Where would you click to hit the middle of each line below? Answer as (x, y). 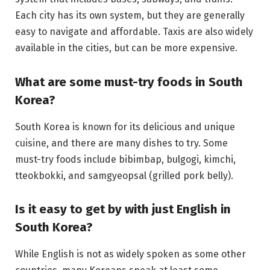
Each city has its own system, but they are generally (130, 16)
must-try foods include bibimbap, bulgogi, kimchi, (125, 159)
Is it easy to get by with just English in (123, 209)
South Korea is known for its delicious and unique (125, 127)
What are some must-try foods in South (129, 82)
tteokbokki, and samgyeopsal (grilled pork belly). (124, 175)
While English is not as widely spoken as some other (130, 254)
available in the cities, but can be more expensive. (126, 48)
